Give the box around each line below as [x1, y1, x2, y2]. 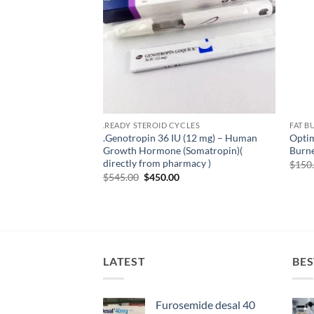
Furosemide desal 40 [156, 297, 255, 311]
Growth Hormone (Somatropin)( [102, 144, 243, 157]
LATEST [103, 254, 146, 268]
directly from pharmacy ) [102, 157, 211, 170]
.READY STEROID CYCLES [102, 121, 200, 130]
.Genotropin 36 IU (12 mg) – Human [102, 132, 257, 144]
